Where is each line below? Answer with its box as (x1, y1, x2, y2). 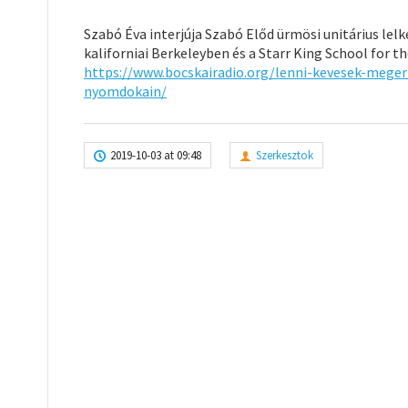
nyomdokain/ (84, 82, 167, 100)
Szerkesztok (256, 148, 313, 163)
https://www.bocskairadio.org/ (84, 63, 275, 81)
